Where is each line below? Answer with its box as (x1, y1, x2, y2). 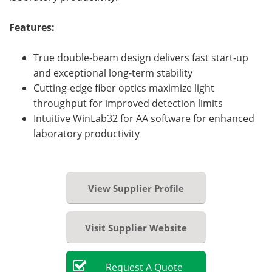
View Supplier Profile (88, 182, 184, 195)
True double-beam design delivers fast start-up (33, 51, 248, 65)
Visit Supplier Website (85, 222, 187, 234)
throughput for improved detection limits (33, 97, 223, 110)
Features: (9, 21, 55, 35)
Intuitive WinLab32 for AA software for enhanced (33, 112, 254, 126)
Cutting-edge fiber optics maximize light (33, 81, 214, 95)
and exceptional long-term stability (33, 66, 192, 80)
